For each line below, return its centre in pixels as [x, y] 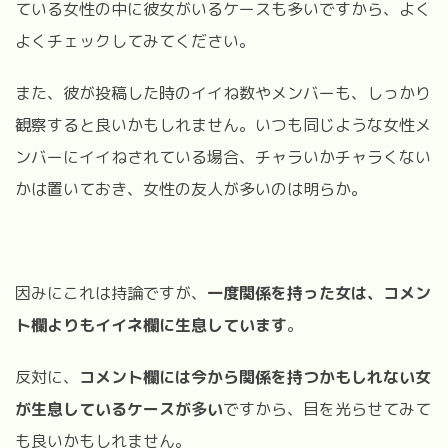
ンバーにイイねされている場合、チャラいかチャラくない [223, 156]
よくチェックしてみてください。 [135, 40]
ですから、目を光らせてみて [327, 408]
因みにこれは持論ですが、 [111, 292]
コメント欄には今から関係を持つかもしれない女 [255, 376]
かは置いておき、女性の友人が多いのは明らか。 [191, 188]
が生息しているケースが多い [119, 408]
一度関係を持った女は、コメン [319, 292]
